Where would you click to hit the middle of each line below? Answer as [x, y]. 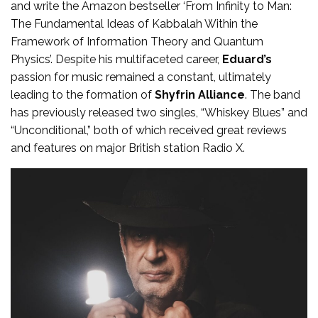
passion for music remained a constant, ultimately [141, 77]
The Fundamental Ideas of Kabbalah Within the [134, 23]
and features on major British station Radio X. [128, 148]
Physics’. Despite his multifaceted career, [116, 59]
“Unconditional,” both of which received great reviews [149, 130]
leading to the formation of [83, 94]
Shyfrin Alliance [200, 94]
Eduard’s [247, 59]
